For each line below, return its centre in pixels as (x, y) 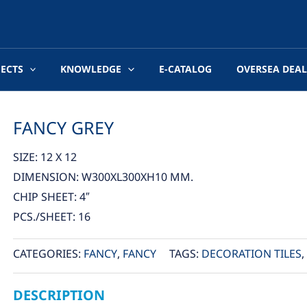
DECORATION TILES (251, 254)
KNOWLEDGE (91, 69)
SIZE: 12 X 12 (45, 157)
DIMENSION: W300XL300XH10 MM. (103, 177)
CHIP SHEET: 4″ (51, 197)
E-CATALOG (185, 69)
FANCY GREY (63, 129)
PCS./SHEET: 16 (51, 217)
